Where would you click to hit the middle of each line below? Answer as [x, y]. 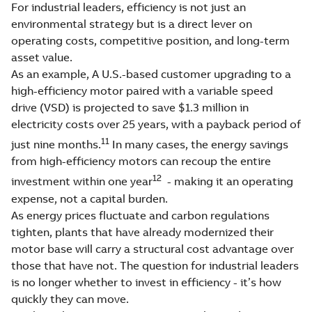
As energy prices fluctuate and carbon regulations [140, 215]
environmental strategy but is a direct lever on [132, 23]
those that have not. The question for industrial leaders [155, 265]
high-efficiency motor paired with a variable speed [142, 90]
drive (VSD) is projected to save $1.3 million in [130, 107]
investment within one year [82, 181]
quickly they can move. [70, 298]
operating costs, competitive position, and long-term [150, 40]
